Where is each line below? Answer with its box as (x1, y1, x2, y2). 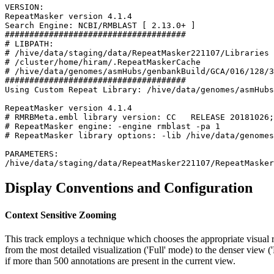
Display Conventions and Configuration (5, 180, 253, 196)
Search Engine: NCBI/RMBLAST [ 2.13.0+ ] (5, 21, 196, 31)
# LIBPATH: (5, 39, 54, 49)
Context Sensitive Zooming (5, 209, 116, 220)
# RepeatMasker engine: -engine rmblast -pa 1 (5, 122, 220, 131)
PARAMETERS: (5, 149, 59, 159)
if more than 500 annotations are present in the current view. (5, 255, 235, 266)
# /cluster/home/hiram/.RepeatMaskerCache (5, 57, 201, 67)
